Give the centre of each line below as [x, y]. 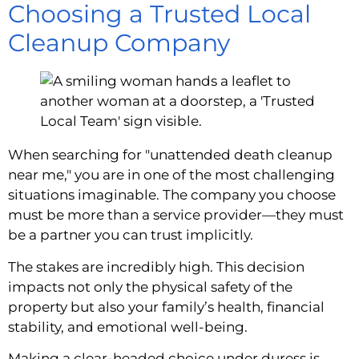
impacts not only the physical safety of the [150, 286]
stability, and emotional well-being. [128, 327]
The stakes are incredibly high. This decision [156, 266]
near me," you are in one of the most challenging [171, 175]
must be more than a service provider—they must [176, 215]
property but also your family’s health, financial [166, 307]
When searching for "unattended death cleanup [170, 155]
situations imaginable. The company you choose [172, 195]
